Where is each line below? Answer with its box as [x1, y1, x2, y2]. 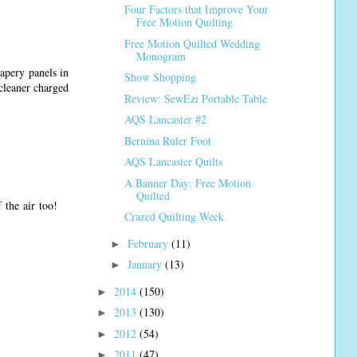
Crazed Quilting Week [124, 209, 224, 225]
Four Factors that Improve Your [124, 2, 269, 18]
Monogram [135, 48, 186, 64]
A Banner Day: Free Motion [124, 175, 251, 190]
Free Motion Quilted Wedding [124, 35, 260, 51]
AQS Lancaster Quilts [124, 154, 222, 170]
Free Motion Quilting [135, 14, 233, 30]
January [127, 257, 165, 273]
